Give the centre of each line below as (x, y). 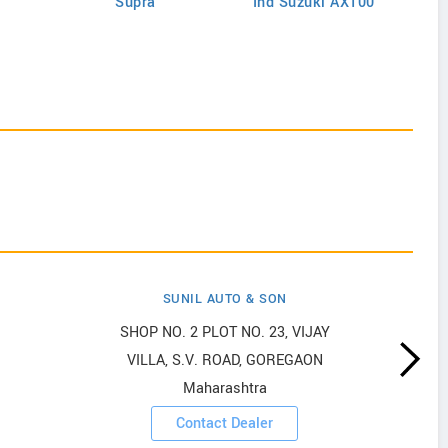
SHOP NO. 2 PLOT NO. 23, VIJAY (224, 332)
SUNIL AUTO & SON (224, 299)
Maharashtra (224, 388)
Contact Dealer (224, 423)
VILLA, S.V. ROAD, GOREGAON (224, 360)
